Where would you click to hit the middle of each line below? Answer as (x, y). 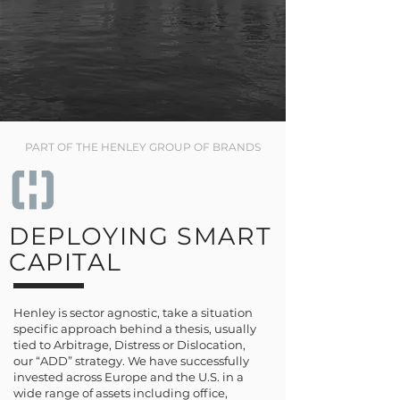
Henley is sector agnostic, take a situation (133, 312)
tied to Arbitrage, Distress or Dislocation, (129, 345)
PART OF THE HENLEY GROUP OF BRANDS (143, 147)
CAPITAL (66, 262)
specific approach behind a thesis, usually (135, 329)
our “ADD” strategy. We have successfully (131, 361)
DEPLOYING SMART (141, 236)
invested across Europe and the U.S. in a (129, 377)
